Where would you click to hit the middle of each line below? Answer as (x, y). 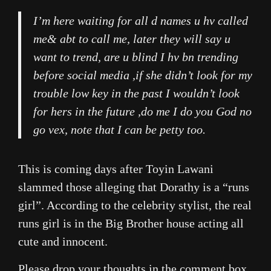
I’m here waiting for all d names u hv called (141, 21)
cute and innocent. (63, 242)
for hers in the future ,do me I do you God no (142, 112)
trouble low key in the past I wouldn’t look (136, 93)
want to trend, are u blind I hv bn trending (136, 57)
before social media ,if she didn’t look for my (143, 75)
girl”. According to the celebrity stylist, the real (135, 205)
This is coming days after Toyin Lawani (116, 169)
